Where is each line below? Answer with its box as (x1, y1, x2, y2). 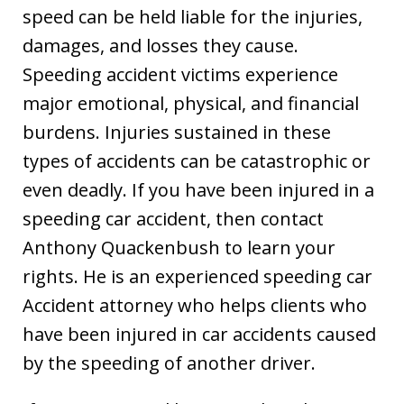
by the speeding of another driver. (23, 350, 316, 375)
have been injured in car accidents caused (23, 321, 376, 346)
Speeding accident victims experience (23, 61, 338, 87)
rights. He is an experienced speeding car (23, 263, 372, 289)
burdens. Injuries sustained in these (23, 119, 331, 144)
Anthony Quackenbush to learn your (23, 234, 335, 260)
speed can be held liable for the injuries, (23, 4, 363, 29)
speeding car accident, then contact (23, 206, 324, 231)
